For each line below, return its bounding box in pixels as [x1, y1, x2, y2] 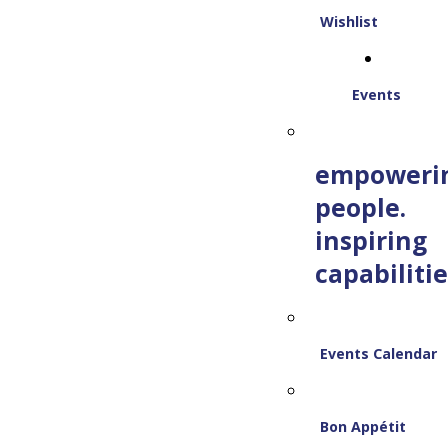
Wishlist [320, 12, 379, 31]
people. [314, 191, 406, 224]
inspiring [314, 224, 427, 257]
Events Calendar [320, 344, 438, 363]
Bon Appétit [320, 417, 407, 436]
